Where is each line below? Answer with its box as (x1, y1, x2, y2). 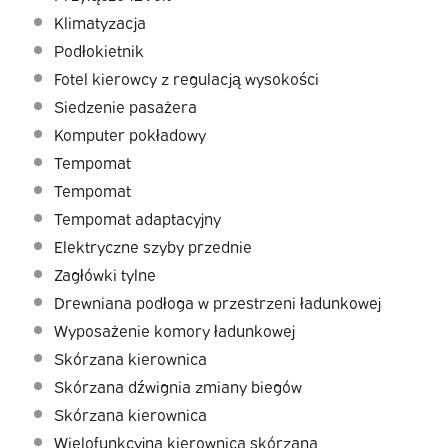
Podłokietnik (53, 39, 144, 62)
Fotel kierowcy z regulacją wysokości (53, 67, 319, 90)
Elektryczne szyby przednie (53, 235, 252, 258)
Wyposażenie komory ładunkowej (53, 319, 295, 342)
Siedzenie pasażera (53, 95, 197, 118)
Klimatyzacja (53, 11, 146, 34)
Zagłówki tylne (53, 263, 156, 286)
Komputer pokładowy (53, 123, 206, 146)
